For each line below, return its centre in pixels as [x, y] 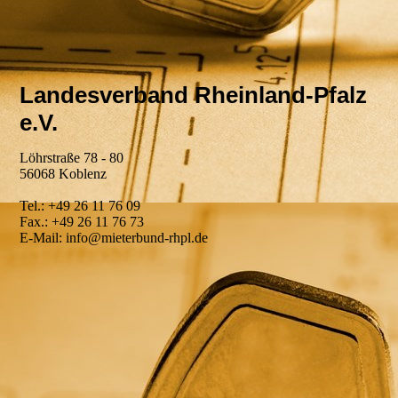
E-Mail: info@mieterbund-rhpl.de [114, 238]
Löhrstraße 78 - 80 [72, 158]
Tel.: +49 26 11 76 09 [80, 206]
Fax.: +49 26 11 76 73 [82, 222]
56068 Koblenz [64, 174]
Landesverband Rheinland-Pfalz [194, 95]
